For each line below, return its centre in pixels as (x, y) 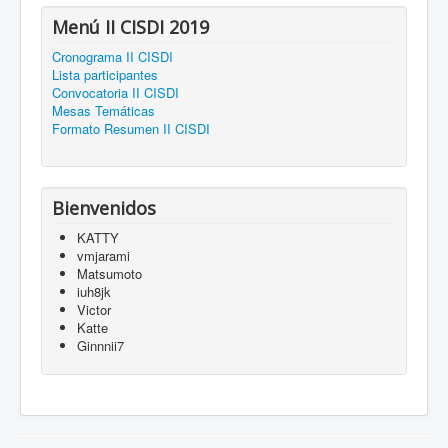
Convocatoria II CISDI (115, 92)
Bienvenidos (104, 207)
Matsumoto (109, 273)
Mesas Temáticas (103, 110)
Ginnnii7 (100, 345)
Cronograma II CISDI (112, 56)
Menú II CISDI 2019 (130, 26)
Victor (94, 309)
